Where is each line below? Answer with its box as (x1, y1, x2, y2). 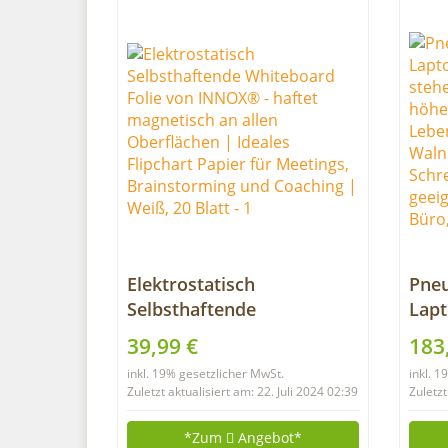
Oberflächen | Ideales (127, 397, 314, 421)
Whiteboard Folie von (127, 322, 311, 346)
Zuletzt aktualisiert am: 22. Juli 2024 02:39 (127, 383, 358, 400)
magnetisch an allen (127, 372, 298, 396)
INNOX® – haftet (127, 347, 272, 371)
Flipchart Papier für (127, 422, 294, 446)
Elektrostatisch (127, 272, 255, 296)
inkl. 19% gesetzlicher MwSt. (127, 365, 284, 382)
